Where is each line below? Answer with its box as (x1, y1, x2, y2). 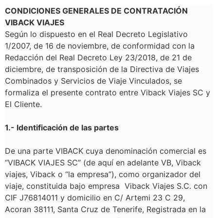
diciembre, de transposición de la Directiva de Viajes (5, 64, 199, 74)
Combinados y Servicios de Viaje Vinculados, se (5, 76, 182, 86)
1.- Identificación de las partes (5, 123, 119, 132)
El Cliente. (5, 99, 42, 109)
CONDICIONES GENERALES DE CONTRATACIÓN (5, 6, 188, 16)
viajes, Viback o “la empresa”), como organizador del (5, 169, 200, 179)
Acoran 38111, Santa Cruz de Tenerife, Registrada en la (5, 204, 206, 214)
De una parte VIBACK (5, 146, 86, 156)
